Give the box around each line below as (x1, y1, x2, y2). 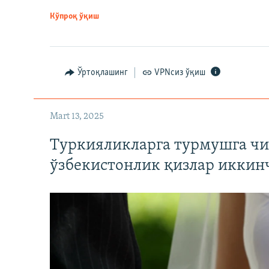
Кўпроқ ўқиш (50, 12, 99, 22)
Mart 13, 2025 (50, 112, 104, 122)
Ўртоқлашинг (77, 68, 128, 78)
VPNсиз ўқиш (154, 68, 205, 78)
